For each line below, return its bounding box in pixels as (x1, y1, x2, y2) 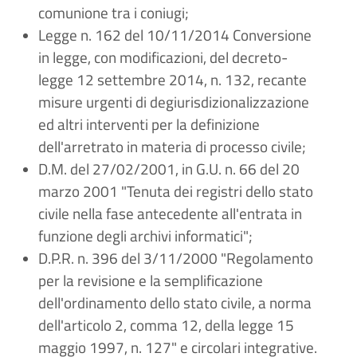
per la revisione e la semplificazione (38, 269, 263, 292)
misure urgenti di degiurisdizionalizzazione (38, 91, 309, 114)
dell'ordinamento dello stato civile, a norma (38, 292, 312, 315)
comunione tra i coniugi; (38, 2, 189, 25)
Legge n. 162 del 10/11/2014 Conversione (38, 24, 312, 47)
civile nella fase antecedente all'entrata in (38, 202, 302, 226)
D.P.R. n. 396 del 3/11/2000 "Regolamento (38, 247, 313, 270)
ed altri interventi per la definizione (38, 113, 260, 136)
